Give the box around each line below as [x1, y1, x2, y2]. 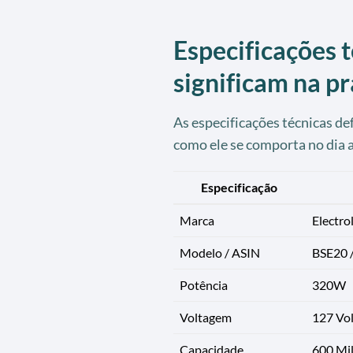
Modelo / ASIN [179, 244, 260, 260]
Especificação [201, 179, 277, 195]
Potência [179, 277, 228, 292]
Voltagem [179, 309, 232, 325]
